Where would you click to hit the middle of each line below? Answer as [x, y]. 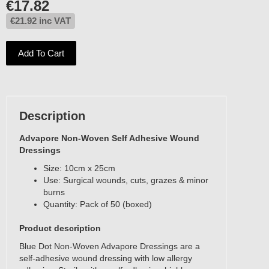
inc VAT [54, 20]
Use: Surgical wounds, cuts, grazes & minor [126, 180]
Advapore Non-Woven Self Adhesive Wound [109, 138]
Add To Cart [41, 53]
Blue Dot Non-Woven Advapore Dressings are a [110, 246]
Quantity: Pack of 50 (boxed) [98, 204]
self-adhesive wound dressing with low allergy [106, 258]
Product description [60, 228]
